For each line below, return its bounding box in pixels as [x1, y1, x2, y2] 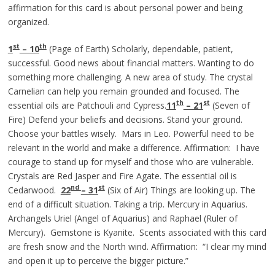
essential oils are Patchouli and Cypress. [7, 99, 166, 111]
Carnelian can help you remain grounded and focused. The [7, 85, 239, 97]
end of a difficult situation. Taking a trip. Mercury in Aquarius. [7, 198, 250, 210]
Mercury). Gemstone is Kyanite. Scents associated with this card [7, 226, 266, 238]
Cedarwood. [7, 184, 61, 196]
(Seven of [209, 99, 250, 111]
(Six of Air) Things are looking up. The [104, 184, 255, 196]
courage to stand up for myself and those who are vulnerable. [7, 155, 254, 168]
